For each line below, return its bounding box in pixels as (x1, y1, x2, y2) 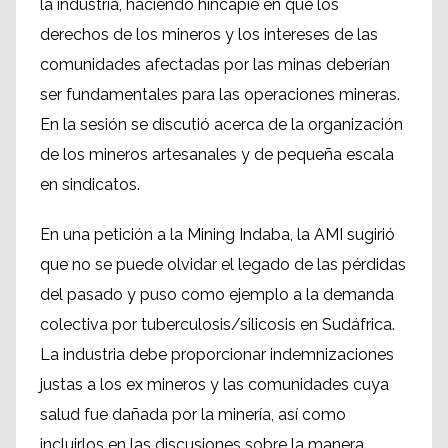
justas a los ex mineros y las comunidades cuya (40, 375, 389, 395)
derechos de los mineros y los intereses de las (40, 25, 378, 45)
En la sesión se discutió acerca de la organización (40, 115, 403, 135)
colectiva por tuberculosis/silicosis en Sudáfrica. (40, 315, 395, 335)
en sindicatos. (40, 175, 140, 195)
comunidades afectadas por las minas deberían (40, 55, 390, 75)
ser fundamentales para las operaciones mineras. (40, 85, 400, 105)
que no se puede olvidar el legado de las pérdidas (40, 255, 406, 275)
